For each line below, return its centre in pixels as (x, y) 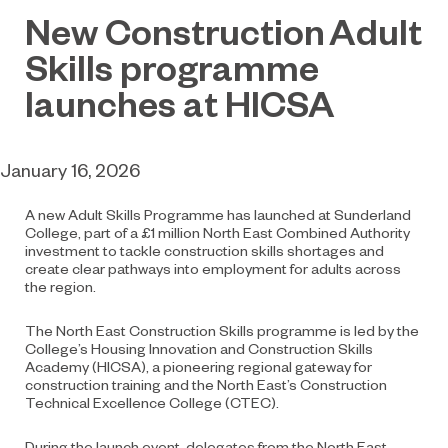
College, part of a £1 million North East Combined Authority (217, 231)
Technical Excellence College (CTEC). (152, 401)
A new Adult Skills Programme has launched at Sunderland (218, 213)
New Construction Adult (223, 29)
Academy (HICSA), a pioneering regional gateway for (198, 365)
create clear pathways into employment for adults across (213, 267)
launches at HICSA (180, 101)
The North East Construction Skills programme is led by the (222, 329)
